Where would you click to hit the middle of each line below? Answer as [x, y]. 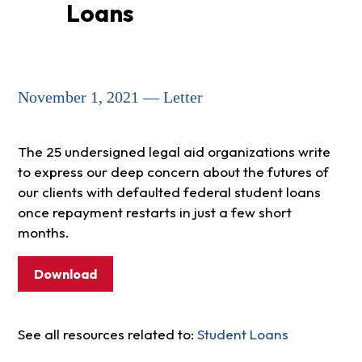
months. [43, 233]
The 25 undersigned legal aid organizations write [174, 152]
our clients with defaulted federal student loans [169, 192]
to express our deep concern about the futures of [173, 172]
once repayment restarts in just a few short [154, 213]
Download [65, 274]
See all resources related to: [107, 335]
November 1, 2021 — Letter [110, 97]
